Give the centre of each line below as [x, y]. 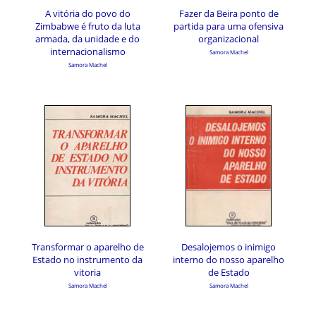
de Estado [229, 272]
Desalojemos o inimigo [229, 247]
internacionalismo [87, 51]
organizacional [229, 39]
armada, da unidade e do [87, 39]
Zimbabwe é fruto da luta [87, 26]
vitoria [87, 272]
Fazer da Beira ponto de [229, 13]
